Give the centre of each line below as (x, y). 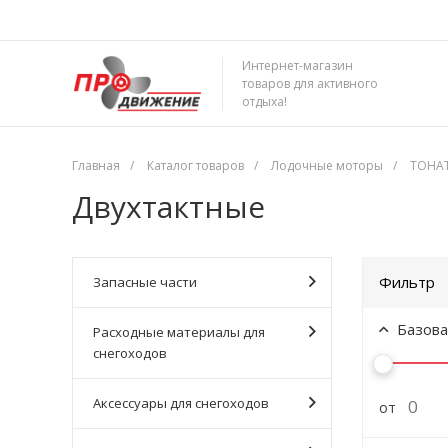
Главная (96, 165)
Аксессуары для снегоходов (181, 403)
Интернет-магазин (297, 65)
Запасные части (145, 282)
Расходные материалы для (179, 332)
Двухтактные (168, 206)
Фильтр (407, 282)
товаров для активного (310, 83)
